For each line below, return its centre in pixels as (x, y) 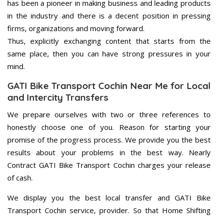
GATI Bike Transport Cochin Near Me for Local (109, 86)
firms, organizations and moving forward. (76, 28)
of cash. (20, 178)
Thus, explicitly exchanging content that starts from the (109, 41)
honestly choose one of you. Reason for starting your (109, 127)
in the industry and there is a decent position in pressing (109, 16)
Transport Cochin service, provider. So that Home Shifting (109, 210)
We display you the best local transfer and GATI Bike (109, 198)
